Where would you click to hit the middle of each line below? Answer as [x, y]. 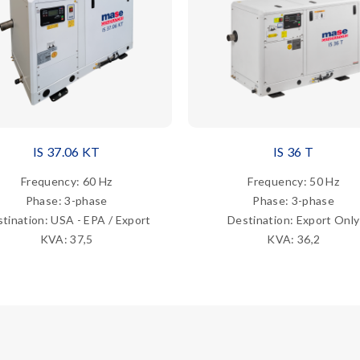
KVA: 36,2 [294, 239]
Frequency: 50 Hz [294, 181]
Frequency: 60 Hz [66, 181]
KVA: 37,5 [66, 239]
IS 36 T [294, 151]
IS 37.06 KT [66, 151]
